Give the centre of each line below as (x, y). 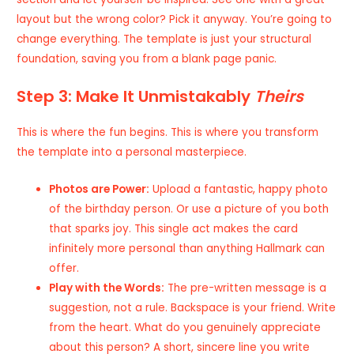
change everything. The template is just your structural (164, 39)
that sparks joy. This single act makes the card (174, 228)
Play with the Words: (107, 288)
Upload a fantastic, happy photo (239, 189)
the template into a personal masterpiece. (132, 152)
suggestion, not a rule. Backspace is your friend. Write (193, 307)
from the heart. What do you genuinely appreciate (185, 327)
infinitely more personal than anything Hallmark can (187, 248)
